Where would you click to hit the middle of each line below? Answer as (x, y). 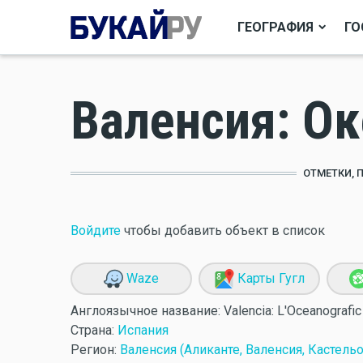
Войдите (96, 231)
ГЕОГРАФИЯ (275, 27)
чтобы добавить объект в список (223, 231)
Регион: (95, 350)
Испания (143, 330)
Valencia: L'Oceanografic (293, 311)
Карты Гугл (269, 278)
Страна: (94, 330)
